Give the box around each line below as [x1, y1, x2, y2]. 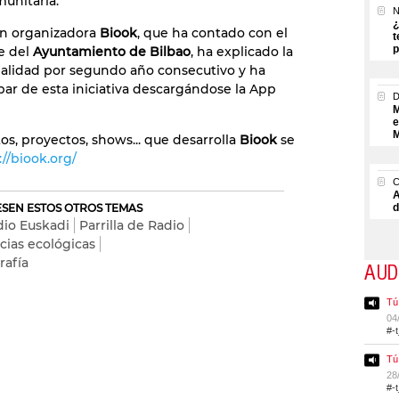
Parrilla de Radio [79, 217, 184, 233]
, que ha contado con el [137, 25, 288, 41]
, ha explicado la [191, 44, 293, 60]
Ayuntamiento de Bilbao [33, 44, 191, 60]
